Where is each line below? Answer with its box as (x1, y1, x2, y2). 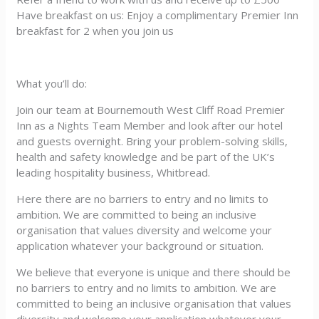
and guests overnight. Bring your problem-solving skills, (16, 134, 288, 148)
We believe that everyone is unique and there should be (16, 265, 291, 279)
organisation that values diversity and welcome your (16, 223, 273, 237)
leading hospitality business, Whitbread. (16, 165, 211, 179)
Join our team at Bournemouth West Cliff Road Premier (16, 103, 286, 117)
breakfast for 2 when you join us (16, 23, 174, 38)
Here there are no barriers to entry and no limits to (16, 192, 269, 206)
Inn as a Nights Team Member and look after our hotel (16, 118, 283, 132)
